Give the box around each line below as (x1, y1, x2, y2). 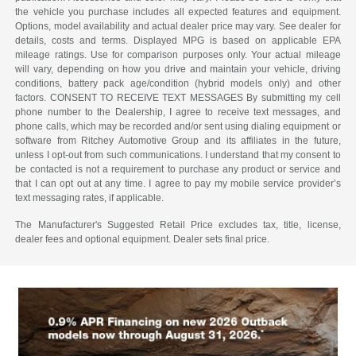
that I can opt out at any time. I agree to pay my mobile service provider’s (15, 178, 341, 190)
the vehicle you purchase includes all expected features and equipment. (15, 6, 341, 18)
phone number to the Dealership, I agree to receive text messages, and (15, 106, 341, 118)
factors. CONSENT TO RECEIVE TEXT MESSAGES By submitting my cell (15, 92, 341, 104)
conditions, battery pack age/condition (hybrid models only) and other (15, 78, 341, 90)
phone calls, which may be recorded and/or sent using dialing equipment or (15, 121, 341, 133)
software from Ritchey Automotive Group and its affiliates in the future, (15, 135, 341, 147)
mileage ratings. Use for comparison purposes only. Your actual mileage (15, 49, 341, 61)
